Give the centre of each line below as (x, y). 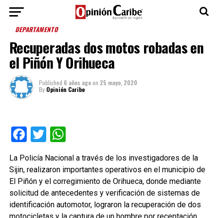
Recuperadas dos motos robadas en (106, 47)
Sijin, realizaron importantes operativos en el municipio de (107, 170)
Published (50, 82)
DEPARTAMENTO (37, 29)
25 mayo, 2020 (118, 82)
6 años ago (77, 82)
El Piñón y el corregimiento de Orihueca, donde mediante (105, 181)
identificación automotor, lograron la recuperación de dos (105, 205)
